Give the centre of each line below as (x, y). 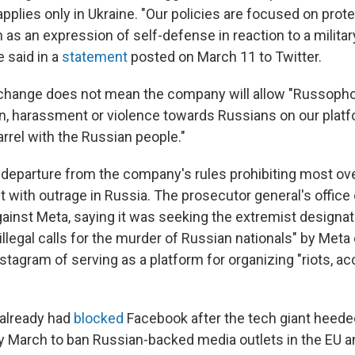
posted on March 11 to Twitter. (225, 57)
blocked (99, 318)
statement (95, 57)
